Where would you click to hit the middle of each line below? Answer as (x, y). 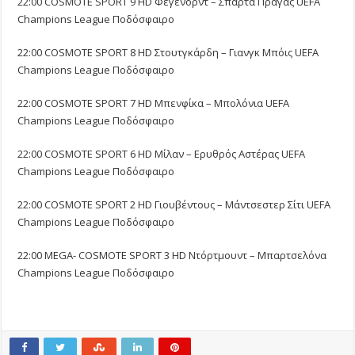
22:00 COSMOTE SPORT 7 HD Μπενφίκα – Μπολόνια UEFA (154, 103)
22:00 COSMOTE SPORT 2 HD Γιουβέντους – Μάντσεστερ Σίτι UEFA (174, 205)
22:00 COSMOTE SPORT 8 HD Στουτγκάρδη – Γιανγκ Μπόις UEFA (168, 53)
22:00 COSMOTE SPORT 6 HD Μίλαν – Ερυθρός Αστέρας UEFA (162, 154)
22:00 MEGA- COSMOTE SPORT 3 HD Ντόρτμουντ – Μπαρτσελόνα (172, 256)
